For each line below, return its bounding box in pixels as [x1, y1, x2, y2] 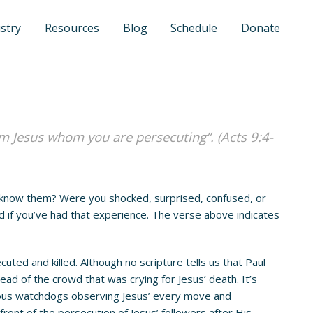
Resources [44, 20, 99, 36]
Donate [241, 20, 280, 36]
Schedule [170, 20, 218, 36]
